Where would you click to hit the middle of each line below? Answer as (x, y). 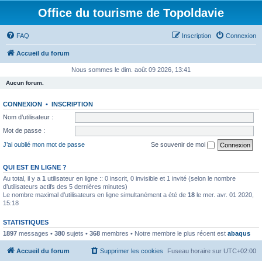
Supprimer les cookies (132, 251)
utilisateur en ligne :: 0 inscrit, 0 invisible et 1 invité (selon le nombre (141, 178)
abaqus (239, 233)
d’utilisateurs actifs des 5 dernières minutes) (65, 186)
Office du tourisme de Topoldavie (131, 13)
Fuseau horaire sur (195, 251)
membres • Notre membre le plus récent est (164, 233)
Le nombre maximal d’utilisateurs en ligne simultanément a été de (95, 194)
